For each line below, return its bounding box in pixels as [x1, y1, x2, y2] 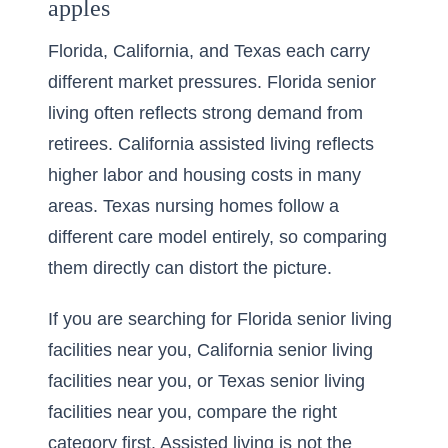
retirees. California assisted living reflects [48, 134, 374, 154]
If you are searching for [48, 309, 237, 329]
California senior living [197, 340, 373, 360]
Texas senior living [218, 371, 365, 391]
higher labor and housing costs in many [48, 165, 361, 185]
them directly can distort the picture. [48, 258, 332, 278]
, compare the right [187, 402, 337, 422]
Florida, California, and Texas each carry [48, 41, 370, 61]
